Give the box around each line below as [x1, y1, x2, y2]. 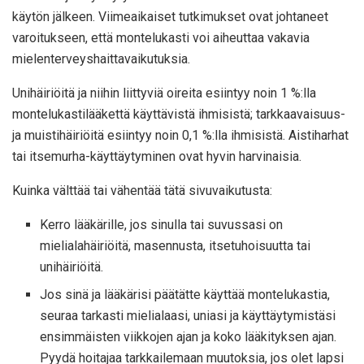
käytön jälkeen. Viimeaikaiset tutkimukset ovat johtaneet [12, 9, 328, 25]
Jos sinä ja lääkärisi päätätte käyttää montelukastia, [40, 287, 331, 303]
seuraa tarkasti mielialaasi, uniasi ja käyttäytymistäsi [40, 308, 336, 324]
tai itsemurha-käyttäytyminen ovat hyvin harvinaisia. [12, 149, 301, 165]
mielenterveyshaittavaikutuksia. [12, 51, 190, 67]
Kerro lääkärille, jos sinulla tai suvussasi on [40, 217, 284, 233]
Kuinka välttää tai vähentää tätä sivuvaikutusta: [12, 183, 272, 199]
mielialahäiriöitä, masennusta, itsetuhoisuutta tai [40, 238, 311, 254]
